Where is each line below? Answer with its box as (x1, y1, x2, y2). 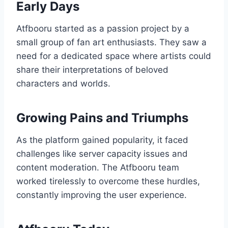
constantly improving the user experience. (16, 190, 187, 201)
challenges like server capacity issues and (16, 149, 188, 159)
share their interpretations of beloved (16, 65, 168, 75)
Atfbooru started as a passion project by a (16, 23, 189, 34)
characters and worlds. (16, 78, 110, 89)
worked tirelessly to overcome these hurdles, (16, 176, 200, 187)
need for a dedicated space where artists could (16, 51, 211, 62)
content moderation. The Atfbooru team (16, 162, 179, 173)
